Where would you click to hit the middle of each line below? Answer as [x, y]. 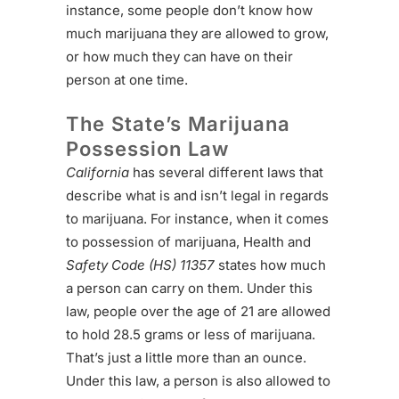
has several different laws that [226, 173]
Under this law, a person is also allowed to [198, 381]
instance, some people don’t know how [189, 11]
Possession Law [147, 149]
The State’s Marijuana [178, 124]
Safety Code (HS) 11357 [140, 265]
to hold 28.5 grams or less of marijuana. [191, 335]
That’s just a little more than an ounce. [186, 358]
